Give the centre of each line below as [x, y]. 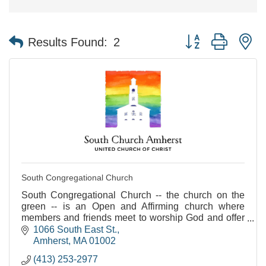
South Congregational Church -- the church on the [133, 195]
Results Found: [68, 42]
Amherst [51, 240]
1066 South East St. [75, 229]
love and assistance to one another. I [98, 229]
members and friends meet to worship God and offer [133, 218]
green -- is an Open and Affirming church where [133, 206]
